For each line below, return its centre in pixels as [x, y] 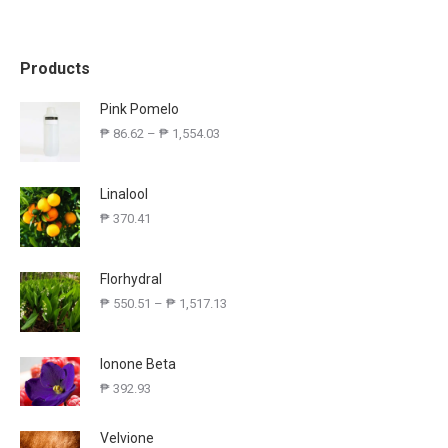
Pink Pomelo [139, 109]
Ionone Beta [138, 364]
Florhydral [131, 279]
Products [55, 68]
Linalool [124, 194]
